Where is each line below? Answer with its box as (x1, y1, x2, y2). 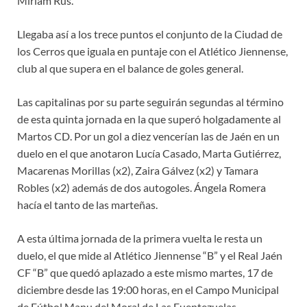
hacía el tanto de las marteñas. (17, 198, 158, 212)
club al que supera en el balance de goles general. (17, 62, 243, 75)
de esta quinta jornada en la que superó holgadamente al (17, 112, 281, 126)
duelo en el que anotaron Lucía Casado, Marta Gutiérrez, (17, 147, 281, 160)
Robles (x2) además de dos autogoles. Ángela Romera (17, 181, 266, 195)
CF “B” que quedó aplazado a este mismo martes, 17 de (17, 266, 273, 280)
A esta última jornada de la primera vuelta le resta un (17, 232, 262, 245)
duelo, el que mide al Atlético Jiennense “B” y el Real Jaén (17, 249, 282, 262)
